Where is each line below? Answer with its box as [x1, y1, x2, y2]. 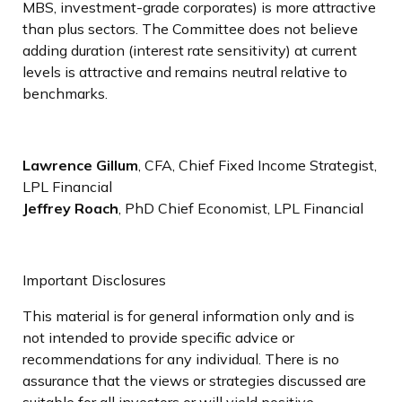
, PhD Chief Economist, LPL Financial [118, 198, 363, 217]
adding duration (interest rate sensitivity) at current [22, 40, 357, 59]
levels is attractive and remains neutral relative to [22, 62, 347, 81]
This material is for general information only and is [22, 306, 354, 325]
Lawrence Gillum [22, 155, 138, 174]
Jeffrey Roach [22, 198, 118, 217]
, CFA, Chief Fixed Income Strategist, [138, 155, 377, 174]
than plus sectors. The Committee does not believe [22, 19, 358, 38]
